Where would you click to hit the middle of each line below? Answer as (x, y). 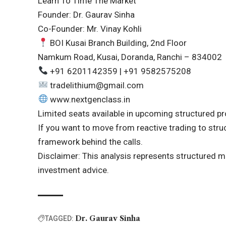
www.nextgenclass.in (90, 99)
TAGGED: (60, 218)
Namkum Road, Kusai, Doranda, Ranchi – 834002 (130, 57)
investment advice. (74, 170)
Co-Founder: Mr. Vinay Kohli (90, 29)
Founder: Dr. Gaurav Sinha (87, 14)
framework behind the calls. (91, 142)
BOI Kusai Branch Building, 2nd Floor (117, 43)
